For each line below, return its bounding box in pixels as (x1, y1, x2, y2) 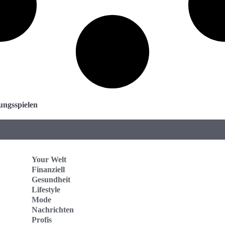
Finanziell (32, 165, 65, 174)
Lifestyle (32, 185, 60, 194)
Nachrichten (32, 205, 74, 214)
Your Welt (32, 155, 66, 164)
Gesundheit (32, 175, 70, 184)
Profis (32, 215, 52, 224)
